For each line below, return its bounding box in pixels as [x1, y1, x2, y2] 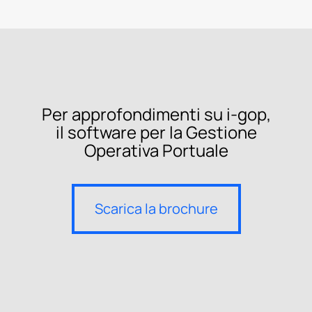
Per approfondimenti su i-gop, [41, 102, 271, 126]
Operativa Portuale [84, 139, 228, 162]
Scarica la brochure [94, 199, 218, 219]
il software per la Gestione [55, 120, 257, 144]
